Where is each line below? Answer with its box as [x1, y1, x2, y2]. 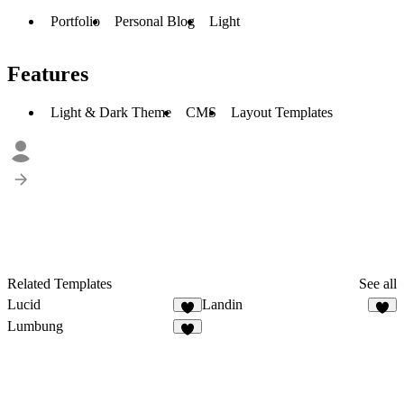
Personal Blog [115, 14, 195, 30]
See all [359, 275, 397, 291]
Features [7, 61, 88, 86]
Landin [202, 296, 243, 312]
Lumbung [7, 317, 63, 334]
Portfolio [50, 14, 100, 30]
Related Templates [7, 275, 112, 291]
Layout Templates [231, 104, 333, 120]
